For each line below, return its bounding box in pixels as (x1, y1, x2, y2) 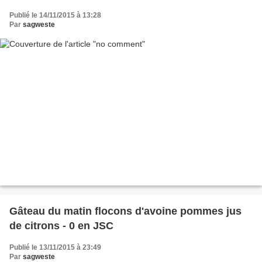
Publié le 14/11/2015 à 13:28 (9, 11, 101, 19)
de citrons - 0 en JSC (9, 220, 113, 232)
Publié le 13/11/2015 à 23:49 (9, 243, 101, 252)
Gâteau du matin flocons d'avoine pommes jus (9, 205, 242, 218)
